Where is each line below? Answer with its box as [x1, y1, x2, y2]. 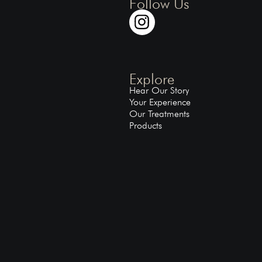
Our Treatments [129, 108, 189, 120]
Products [129, 120, 162, 132]
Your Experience [129, 96, 191, 108]
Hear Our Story [129, 85, 189, 96]
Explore [129, 70, 174, 88]
